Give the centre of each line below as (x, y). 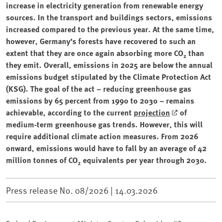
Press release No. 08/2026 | (60, 190)
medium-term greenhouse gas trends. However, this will (104, 124)
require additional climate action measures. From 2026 (102, 136)
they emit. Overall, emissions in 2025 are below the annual (109, 64)
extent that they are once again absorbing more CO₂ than (105, 53)
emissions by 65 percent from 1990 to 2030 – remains (100, 100)
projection (152, 112)
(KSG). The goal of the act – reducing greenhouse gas (99, 88)
